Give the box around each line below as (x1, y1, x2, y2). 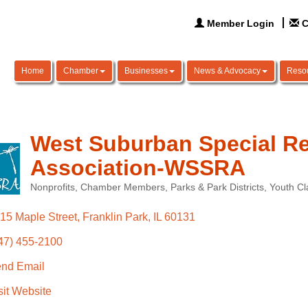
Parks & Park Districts (170, 182, 264, 192)
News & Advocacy (194, 66, 261, 76)
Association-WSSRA (30, 155, 245, 180)
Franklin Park (82, 211, 148, 223)
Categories (30, 190, 77, 201)
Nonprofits (30, 182, 75, 192)
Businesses (124, 66, 168, 76)
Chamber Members (80, 182, 165, 192)
